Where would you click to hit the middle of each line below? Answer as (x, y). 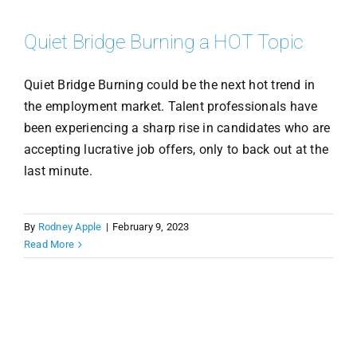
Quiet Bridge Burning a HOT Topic (163, 42)
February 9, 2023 (151, 227)
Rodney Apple (70, 227)
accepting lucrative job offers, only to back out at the (176, 150)
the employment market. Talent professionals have (171, 107)
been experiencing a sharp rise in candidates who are (177, 128)
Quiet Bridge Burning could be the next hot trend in (169, 85)
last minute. (58, 171)
